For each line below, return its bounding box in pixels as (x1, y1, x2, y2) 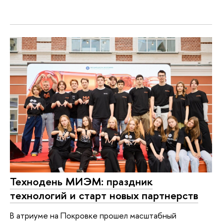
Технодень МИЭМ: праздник (10, 174, 153, 189)
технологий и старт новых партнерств (10, 188, 198, 203)
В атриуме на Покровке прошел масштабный (10, 209, 176, 221)
